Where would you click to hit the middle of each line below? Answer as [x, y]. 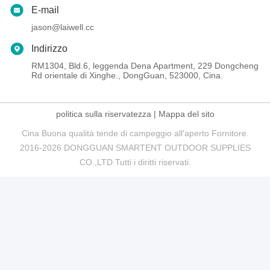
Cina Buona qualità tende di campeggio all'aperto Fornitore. [135, 133]
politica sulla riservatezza [103, 114]
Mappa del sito [186, 114]
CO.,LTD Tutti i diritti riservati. [135, 162]
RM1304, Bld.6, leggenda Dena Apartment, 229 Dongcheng [145, 66]
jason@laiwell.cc [63, 27]
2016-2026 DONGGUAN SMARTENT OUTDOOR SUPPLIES [135, 148]
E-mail [45, 10]
